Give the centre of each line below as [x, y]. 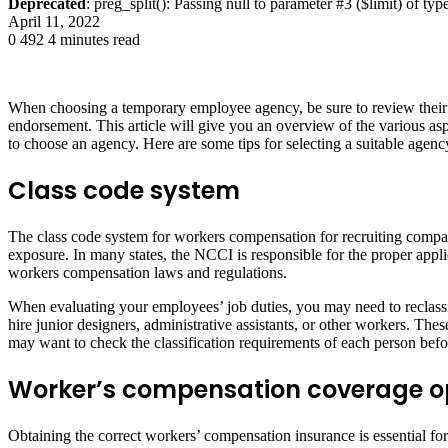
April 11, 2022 [54, 21]
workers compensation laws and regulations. [147, 272]
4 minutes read [94, 39]
